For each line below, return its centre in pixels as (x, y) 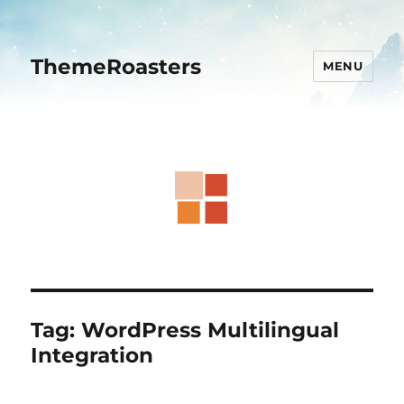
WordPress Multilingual (211, 330)
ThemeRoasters (116, 66)
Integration (92, 355)
